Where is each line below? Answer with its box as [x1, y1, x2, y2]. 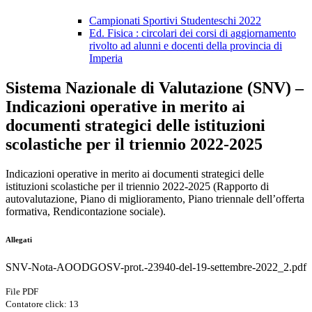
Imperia [89, 52, 123, 65]
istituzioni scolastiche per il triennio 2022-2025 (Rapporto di [6, 180, 269, 193]
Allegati [6, 235, 32, 244]
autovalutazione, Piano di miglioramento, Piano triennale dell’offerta [6, 193, 304, 205]
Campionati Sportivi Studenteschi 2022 [89, 15, 261, 27]
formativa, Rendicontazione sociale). [6, 205, 166, 218]
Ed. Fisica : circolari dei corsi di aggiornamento [89, 27, 296, 40]
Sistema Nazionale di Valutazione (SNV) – [6, 79, 304, 97]
